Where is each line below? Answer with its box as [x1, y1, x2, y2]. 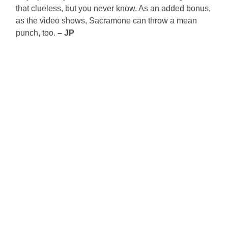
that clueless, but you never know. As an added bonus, [16, 4, 211, 13]
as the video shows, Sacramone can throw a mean [16, 16, 197, 25]
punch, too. [16, 28, 58, 37]
